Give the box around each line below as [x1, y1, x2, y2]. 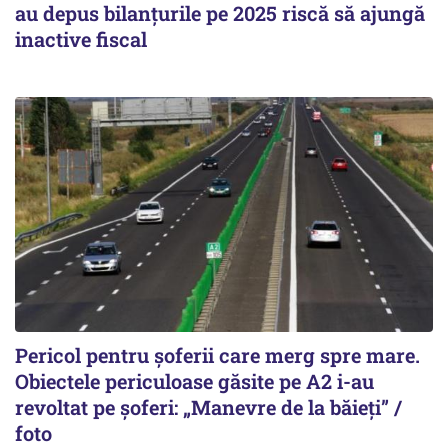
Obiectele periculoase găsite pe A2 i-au [15, 367, 374, 394]
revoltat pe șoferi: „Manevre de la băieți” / [15, 393, 402, 420]
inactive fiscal [15, 25, 147, 52]
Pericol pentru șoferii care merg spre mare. [15, 341, 420, 368]
